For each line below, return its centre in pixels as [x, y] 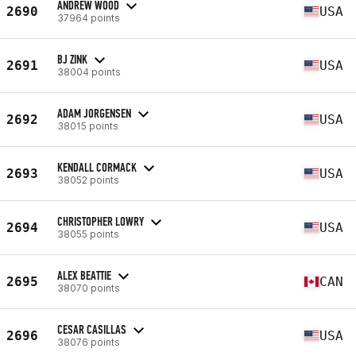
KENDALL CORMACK [97, 167]
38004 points [89, 72]
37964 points [89, 17]
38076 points [89, 342]
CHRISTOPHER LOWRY [101, 221]
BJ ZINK [72, 59]
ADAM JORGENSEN [94, 113]
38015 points [88, 126]
